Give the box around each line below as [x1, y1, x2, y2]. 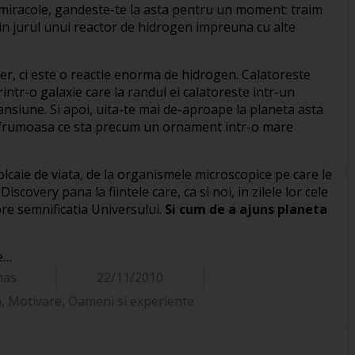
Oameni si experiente [67, 292, 194, 311]
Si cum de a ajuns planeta [165, 200, 327, 219]
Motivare [7, 292, 62, 311]
